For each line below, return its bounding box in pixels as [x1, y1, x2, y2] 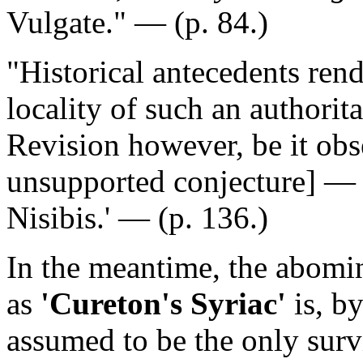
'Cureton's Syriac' [41, 286, 286, 322]
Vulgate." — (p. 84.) [6, 5, 268, 41]
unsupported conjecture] [6, 164, 316, 199]
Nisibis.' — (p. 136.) [6, 200, 268, 236]
